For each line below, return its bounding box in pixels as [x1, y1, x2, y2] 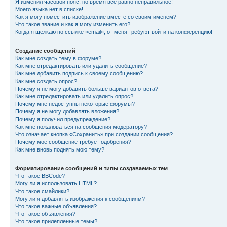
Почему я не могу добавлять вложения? [15, 108, 119, 115]
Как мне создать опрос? [15, 78, 77, 84]
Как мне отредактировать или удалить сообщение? [15, 63, 147, 69]
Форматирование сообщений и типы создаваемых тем [15, 165, 168, 171]
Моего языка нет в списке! [15, 6, 83, 12]
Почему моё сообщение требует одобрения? [15, 139, 131, 145]
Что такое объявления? [15, 211, 75, 217]
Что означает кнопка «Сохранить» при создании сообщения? [15, 131, 173, 137]
